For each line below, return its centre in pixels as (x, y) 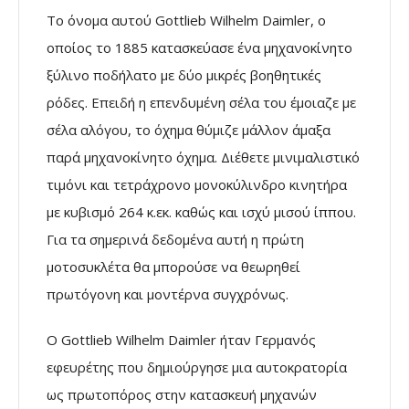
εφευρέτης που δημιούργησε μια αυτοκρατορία (197, 367)
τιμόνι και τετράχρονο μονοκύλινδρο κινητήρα (197, 184)
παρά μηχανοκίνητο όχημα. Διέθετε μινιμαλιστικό (203, 157)
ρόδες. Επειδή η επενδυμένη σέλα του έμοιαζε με (201, 102)
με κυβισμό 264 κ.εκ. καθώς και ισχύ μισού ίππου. (201, 211)
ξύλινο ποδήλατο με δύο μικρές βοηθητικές (184, 74)
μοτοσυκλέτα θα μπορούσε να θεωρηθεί (173, 266)
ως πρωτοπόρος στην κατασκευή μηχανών (182, 394)
